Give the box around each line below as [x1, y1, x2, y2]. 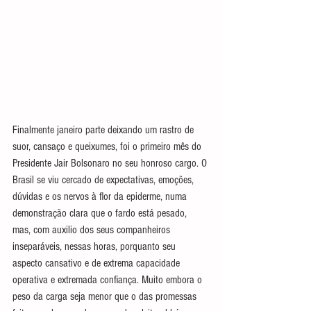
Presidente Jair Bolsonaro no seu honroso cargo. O [12, 157, 210, 170]
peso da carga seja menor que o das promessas [12, 290, 199, 303]
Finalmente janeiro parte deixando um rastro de [12, 124, 196, 137]
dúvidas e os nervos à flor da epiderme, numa [12, 190, 190, 203]
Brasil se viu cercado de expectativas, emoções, [12, 174, 196, 187]
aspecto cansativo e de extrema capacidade [12, 257, 183, 270]
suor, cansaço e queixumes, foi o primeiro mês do [12, 140, 204, 153]
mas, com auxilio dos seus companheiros [12, 224, 173, 237]
